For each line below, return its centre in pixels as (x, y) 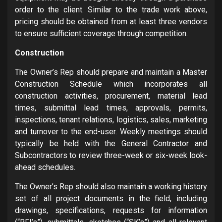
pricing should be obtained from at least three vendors (111, 21)
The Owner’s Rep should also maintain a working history (111, 186)
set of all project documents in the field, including (111, 198)
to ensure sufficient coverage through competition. (101, 33)
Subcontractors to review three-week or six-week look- (111, 155)
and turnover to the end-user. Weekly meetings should (111, 131)
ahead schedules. (45, 167)
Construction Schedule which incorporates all (111, 84)
